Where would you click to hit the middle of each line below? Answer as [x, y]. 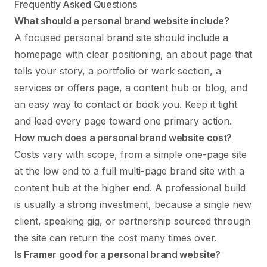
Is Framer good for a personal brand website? [117, 254]
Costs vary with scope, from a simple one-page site [131, 154]
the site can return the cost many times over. [116, 237]
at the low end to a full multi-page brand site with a [129, 171]
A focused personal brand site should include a [121, 37]
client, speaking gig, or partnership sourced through [132, 221]
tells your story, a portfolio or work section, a [118, 71]
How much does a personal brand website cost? [123, 137]
